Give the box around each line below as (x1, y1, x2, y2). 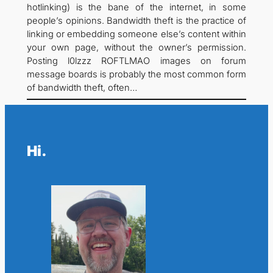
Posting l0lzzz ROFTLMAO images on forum (26, 55, 247, 67)
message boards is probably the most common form (26, 69, 247, 80)
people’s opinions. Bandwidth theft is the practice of (26, 15, 247, 27)
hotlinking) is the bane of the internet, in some (26, 2, 247, 13)
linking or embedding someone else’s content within (26, 29, 247, 40)
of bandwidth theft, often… (26, 82, 137, 94)
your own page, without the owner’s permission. (26, 42, 247, 54)
